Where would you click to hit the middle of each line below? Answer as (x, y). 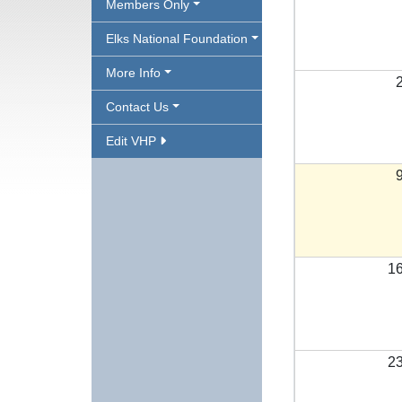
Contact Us (137, 107)
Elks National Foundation (177, 39)
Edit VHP (133, 141)
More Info (133, 73)
